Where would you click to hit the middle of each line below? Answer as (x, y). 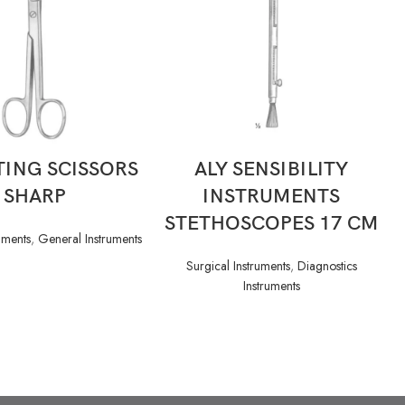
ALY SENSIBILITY (271, 169)
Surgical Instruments (238, 265)
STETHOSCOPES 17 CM (271, 223)
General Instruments (90, 238)
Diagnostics (327, 265)
